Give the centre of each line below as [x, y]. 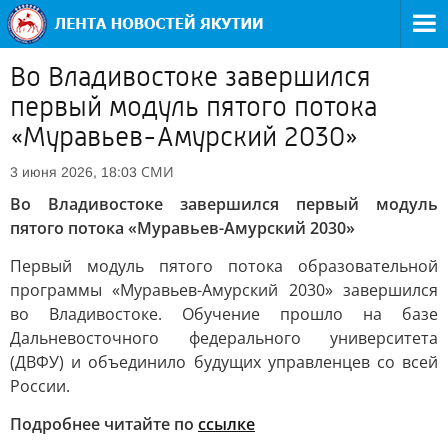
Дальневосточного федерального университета [224, 338]
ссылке [226, 424]
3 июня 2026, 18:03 [73, 172]
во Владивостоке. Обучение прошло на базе [224, 314]
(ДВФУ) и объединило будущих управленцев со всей [224, 362]
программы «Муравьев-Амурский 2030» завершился [224, 290]
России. [40, 386]
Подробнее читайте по [104, 424]
